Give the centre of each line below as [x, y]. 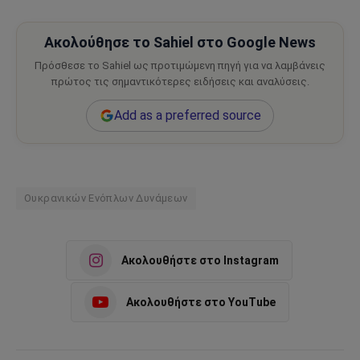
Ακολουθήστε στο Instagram [200, 260]
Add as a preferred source [187, 116]
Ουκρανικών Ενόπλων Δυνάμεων [106, 198]
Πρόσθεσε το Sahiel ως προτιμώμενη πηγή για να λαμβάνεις [180, 66]
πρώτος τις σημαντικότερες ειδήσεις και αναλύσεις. [180, 82]
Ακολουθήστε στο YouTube [201, 302]
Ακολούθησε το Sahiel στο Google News [180, 43]
